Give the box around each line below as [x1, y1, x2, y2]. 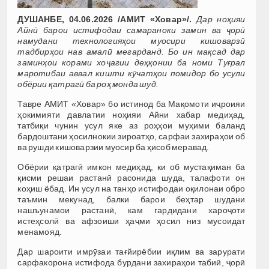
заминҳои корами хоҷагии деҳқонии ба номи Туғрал [17, 57, 246, 67]
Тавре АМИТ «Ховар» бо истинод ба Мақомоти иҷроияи [17, 98, 246, 109]
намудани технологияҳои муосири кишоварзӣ [17, 35, 246, 46]
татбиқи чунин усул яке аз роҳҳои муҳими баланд [17, 120, 246, 130]
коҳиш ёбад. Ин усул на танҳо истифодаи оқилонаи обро [17, 183, 246, 193]
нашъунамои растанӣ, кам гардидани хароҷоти [17, 205, 246, 215]
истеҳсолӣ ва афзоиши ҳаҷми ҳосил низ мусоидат [17, 216, 246, 226]
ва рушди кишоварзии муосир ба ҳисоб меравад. [17, 142, 210, 152]
